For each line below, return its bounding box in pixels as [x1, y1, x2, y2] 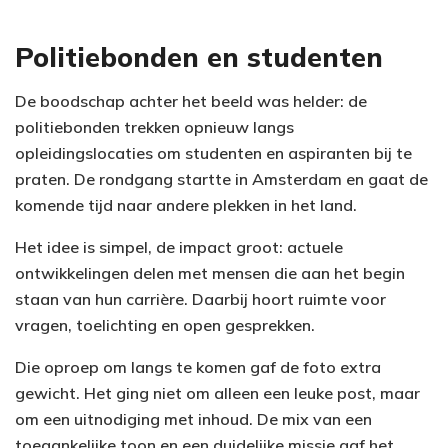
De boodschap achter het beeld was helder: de [15, 91, 367, 112]
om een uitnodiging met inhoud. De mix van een [15, 409, 372, 430]
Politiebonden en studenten [15, 39, 383, 74]
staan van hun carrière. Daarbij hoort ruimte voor [15, 289, 386, 310]
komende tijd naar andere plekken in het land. [15, 195, 357, 216]
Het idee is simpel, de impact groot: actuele [15, 237, 343, 258]
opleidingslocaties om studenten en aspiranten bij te [15, 143, 412, 164]
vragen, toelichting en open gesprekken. [15, 315, 315, 336]
